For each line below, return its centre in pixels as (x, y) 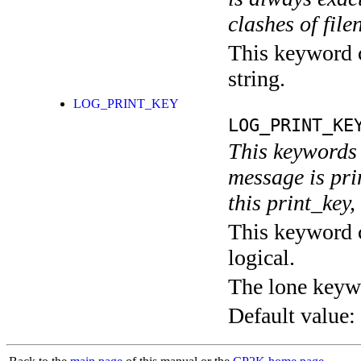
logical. (261, 258)
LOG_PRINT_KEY (126, 104)
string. (257, 79)
